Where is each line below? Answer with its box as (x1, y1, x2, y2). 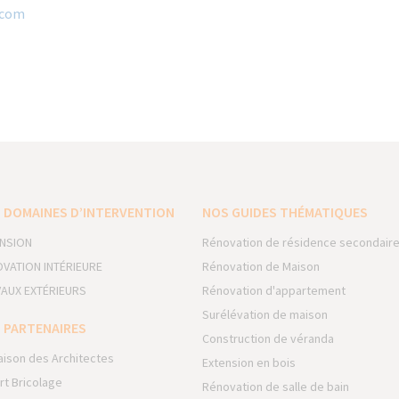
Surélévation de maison (202, 306, 329, 322)
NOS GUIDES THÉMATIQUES (202, 203, 369, 221)
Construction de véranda (202, 330, 335, 346)
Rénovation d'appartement (202, 282, 346, 298)
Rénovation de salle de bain (202, 379, 350, 395)
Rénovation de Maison (202, 258, 321, 274)
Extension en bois (202, 354, 297, 370)
